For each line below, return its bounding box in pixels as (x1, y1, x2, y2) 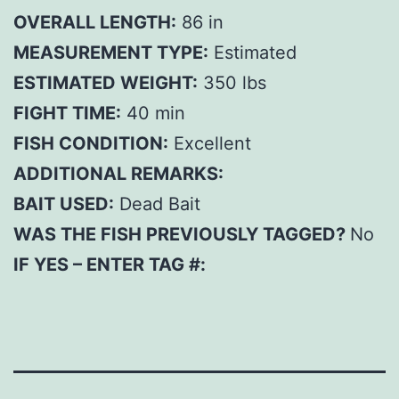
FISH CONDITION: (13, 132, 168, 154)
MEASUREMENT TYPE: (13, 41, 208, 63)
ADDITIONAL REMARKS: (13, 162, 224, 184)
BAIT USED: (13, 192, 114, 215)
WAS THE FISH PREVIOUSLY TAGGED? (13, 223, 350, 245)
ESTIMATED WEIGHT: (13, 71, 198, 94)
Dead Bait (114, 192, 200, 215)
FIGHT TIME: (13, 102, 121, 124)
